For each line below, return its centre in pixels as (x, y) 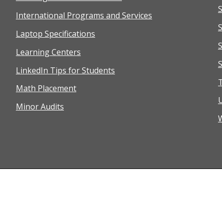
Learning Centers (48, 52)
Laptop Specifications (55, 34)
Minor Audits (40, 107)
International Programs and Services (84, 16)
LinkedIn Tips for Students (65, 70)
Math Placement (46, 88)
